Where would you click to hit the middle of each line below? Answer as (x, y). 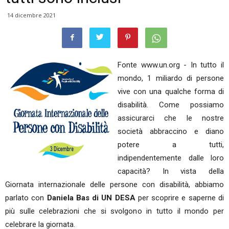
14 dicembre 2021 (31, 15)
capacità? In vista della (171, 171)
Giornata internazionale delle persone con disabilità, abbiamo (114, 185)
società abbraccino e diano (171, 131)
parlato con (26, 198)
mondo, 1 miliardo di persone (171, 78)
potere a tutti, (171, 145)
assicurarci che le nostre (171, 118)
